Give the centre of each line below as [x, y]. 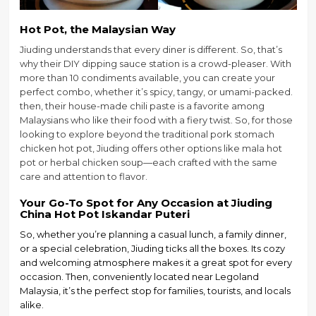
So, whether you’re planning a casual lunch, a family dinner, [153, 235]
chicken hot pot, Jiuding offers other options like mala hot [151, 148]
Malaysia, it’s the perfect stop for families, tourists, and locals [155, 291]
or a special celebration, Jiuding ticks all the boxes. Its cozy [152, 249]
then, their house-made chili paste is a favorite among [142, 106]
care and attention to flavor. [83, 177]
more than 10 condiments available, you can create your [147, 78]
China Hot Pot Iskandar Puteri [104, 214]
